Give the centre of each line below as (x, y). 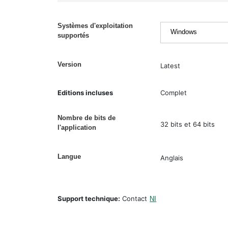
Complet (173, 93)
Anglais (172, 158)
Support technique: (89, 198)
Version (70, 64)
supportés (74, 35)
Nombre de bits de (87, 118)
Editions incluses (85, 93)
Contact (134, 198)
